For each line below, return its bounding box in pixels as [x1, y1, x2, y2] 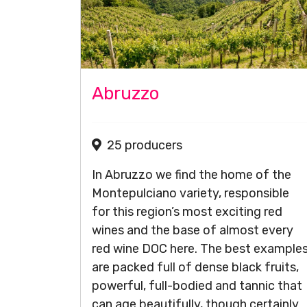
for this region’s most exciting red [92, 204, 282, 219]
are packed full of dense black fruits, [92, 260, 299, 275]
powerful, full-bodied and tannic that [92, 278, 302, 293]
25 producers [107, 138, 182, 153]
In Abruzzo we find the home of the [92, 167, 291, 182]
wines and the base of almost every [92, 223, 293, 238]
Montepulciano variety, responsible [92, 186, 289, 201]
